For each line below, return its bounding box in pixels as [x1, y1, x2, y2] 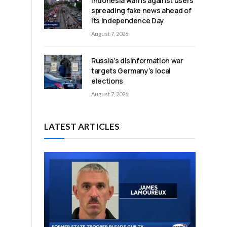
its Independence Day [91, 15, 164, 25]
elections [91, 75, 123, 86]
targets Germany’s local [91, 65, 171, 75]
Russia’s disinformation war [91, 55, 183, 65]
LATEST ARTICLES [44, 121, 120, 132]
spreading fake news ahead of [91, 5, 192, 15]
